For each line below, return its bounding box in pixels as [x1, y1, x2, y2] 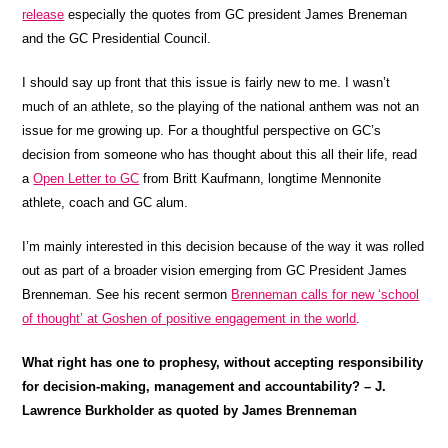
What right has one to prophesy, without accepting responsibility [22, 355, 424, 370]
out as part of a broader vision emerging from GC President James [22, 263, 408, 278]
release [22, 7, 65, 22]
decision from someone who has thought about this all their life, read [22, 147, 418, 162]
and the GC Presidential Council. [22, 31, 212, 46]
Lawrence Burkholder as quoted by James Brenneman [22, 403, 358, 418]
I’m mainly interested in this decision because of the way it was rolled [22, 239, 425, 254]
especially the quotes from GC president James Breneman [64, 7, 408, 22]
